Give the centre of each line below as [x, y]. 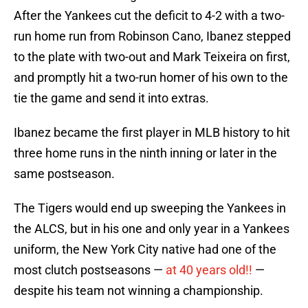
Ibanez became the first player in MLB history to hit [152, 133]
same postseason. [64, 174]
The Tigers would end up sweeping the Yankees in [150, 208]
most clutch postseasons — [90, 270]
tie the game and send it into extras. [111, 98]
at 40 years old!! [209, 270]
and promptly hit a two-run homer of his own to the [151, 78]
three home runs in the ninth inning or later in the [145, 153]
